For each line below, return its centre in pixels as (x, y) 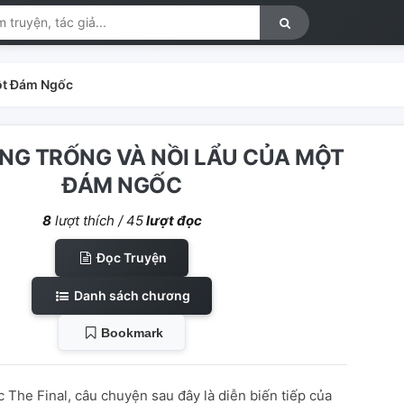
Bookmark (132, 333)
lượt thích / (88, 220)
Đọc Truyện (131, 257)
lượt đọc (172, 220)
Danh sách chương (130, 295)
